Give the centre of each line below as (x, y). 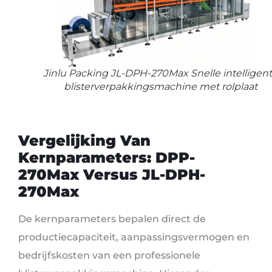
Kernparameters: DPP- (107, 158)
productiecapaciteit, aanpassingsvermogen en (134, 237)
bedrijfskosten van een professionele (109, 256)
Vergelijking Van (84, 141)
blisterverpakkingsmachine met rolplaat (160, 86)
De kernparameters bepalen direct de (112, 219)
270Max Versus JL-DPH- (112, 175)
